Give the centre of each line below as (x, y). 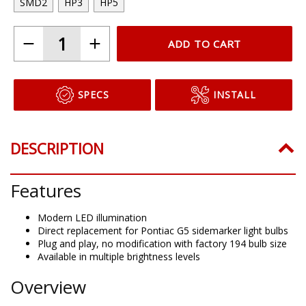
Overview (48, 287)
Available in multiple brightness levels (119, 256)
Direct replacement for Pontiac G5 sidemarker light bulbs (163, 230)
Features (46, 190)
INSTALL (235, 94)
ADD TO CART (205, 43)
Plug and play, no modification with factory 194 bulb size (162, 243)
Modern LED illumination (92, 217)
